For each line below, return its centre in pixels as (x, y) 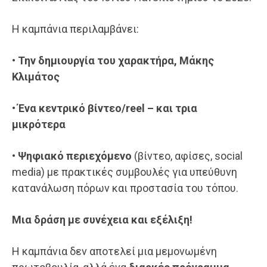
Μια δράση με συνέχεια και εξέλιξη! (102, 220)
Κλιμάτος (36, 77)
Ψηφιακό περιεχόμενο (75, 156)
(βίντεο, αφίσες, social (187, 156)
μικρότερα (40, 125)
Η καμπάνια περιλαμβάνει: (75, 29)
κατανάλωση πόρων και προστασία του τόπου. (125, 188)
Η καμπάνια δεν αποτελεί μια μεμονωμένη (114, 252)
